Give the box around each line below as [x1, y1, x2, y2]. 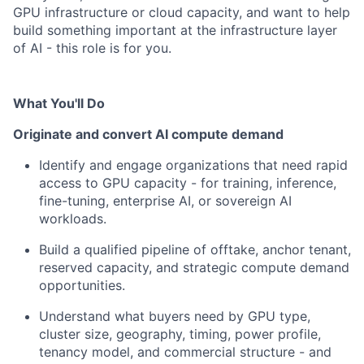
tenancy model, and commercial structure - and [39, 344, 331, 360]
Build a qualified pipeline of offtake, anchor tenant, [39, 241, 351, 258]
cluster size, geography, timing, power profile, [39, 326, 321, 342]
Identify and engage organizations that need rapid [39, 157, 348, 173]
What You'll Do [13, 95, 105, 111]
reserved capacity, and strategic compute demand [39, 259, 349, 275]
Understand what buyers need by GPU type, [39, 308, 310, 324]
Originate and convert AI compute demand [13, 126, 284, 142]
